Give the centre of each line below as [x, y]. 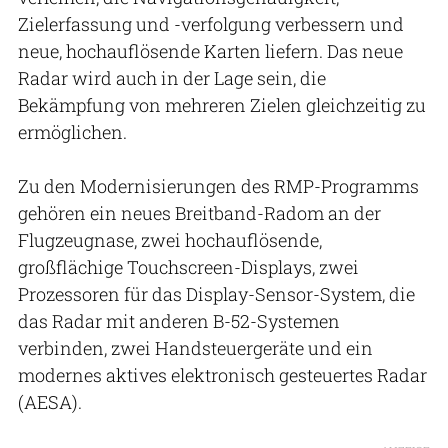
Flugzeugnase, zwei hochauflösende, [170, 239]
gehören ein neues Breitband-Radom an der [199, 212]
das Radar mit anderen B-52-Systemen [179, 320]
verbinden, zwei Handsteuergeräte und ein [195, 347]
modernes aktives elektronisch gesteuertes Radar [222, 374]
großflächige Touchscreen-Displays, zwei [188, 266]
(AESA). [50, 401]
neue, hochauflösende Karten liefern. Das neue [210, 50]
